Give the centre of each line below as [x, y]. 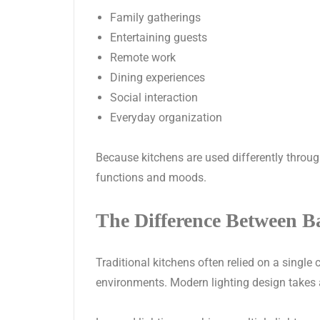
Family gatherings [155, 18]
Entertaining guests [159, 38]
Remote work [143, 58]
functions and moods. [151, 178]
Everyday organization [166, 118]
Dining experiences [157, 78]
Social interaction [154, 98]
